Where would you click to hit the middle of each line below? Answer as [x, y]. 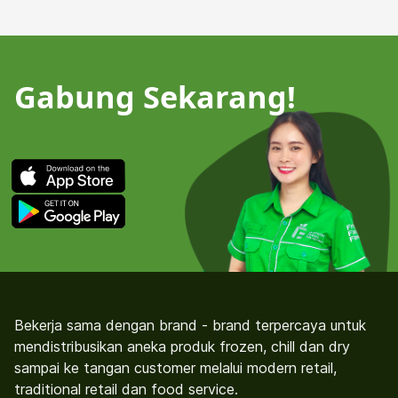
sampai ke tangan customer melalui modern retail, [175, 367]
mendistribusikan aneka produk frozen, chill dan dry [182, 346]
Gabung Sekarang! [159, 96]
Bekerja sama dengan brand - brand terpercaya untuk [190, 325]
